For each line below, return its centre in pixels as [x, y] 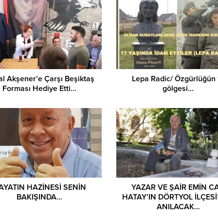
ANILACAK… [178, 207]
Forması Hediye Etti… [40, 88]
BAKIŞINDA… [40, 197]
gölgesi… [178, 88]
